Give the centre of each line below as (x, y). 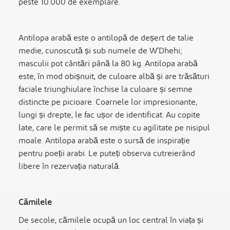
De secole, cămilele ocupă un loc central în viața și (111, 220)
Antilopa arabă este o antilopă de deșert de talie (106, 38)
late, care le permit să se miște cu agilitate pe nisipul (114, 128)
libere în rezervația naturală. (69, 166)
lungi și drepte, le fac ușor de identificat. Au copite (109, 115)
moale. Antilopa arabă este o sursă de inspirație (104, 141)
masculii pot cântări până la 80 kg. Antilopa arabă (108, 64)
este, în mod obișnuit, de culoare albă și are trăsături (114, 76)
